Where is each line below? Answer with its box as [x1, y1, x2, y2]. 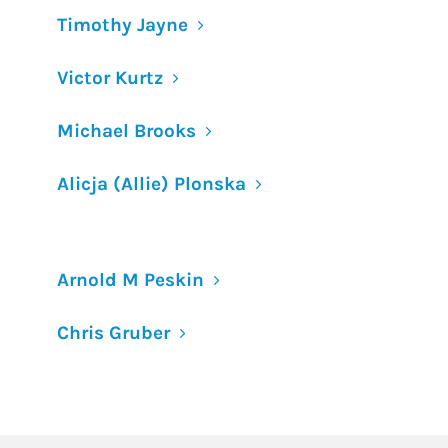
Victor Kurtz [57, 67, 163, 89]
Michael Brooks [57, 120, 196, 142]
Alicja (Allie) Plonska [57, 173, 246, 195]
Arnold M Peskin [57, 269, 204, 291]
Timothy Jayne [57, 14, 188, 36]
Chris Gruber [57, 322, 170, 344]
